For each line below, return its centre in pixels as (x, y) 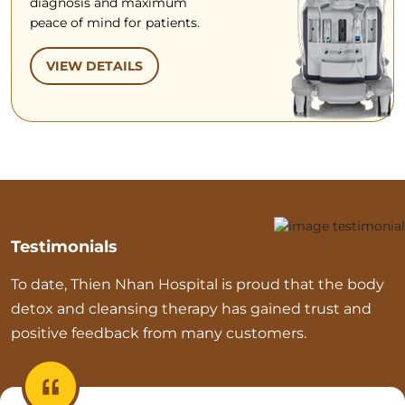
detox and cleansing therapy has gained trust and (191, 308)
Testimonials (64, 246)
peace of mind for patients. (115, 23)
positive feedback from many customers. (159, 333)
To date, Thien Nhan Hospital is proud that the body (198, 284)
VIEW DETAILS (94, 66)
